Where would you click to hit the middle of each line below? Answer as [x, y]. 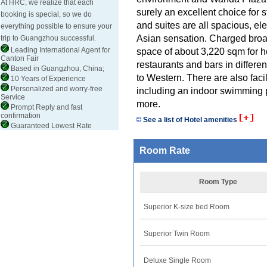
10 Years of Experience [47, 79]
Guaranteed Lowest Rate [50, 126]
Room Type [218, 182]
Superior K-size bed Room [187, 207]
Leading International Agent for [60, 50]
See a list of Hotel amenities [190, 120]
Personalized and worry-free [56, 89]
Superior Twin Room [177, 234]
